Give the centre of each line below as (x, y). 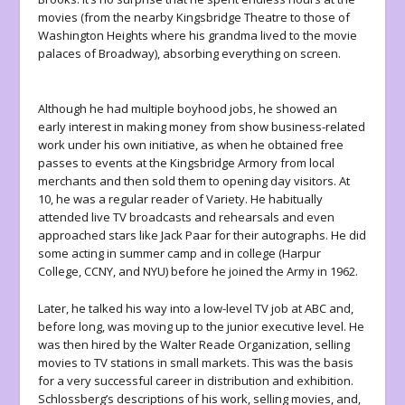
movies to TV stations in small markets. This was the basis (196, 362)
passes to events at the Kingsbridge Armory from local (187, 162)
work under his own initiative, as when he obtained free (191, 144)
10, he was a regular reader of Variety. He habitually (181, 198)
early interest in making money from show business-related (202, 126)
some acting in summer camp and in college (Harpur (180, 253)
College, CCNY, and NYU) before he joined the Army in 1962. (198, 271)
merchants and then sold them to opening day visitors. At (194, 180)
